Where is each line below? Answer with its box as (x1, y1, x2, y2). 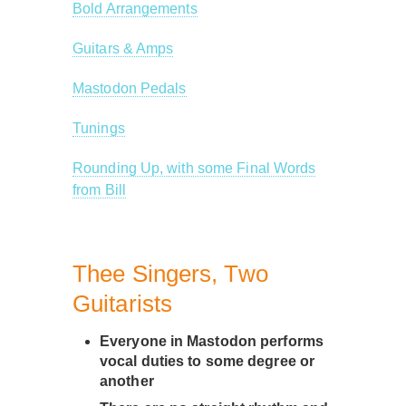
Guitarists (72, 290, 172, 317)
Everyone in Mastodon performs (100, 333, 324, 349)
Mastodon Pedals (72, 81, 187, 96)
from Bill (72, 182, 126, 198)
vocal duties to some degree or (100, 353, 315, 369)
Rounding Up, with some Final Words (72, 160, 316, 176)
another (100, 373, 154, 389)
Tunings (72, 121, 125, 136)
